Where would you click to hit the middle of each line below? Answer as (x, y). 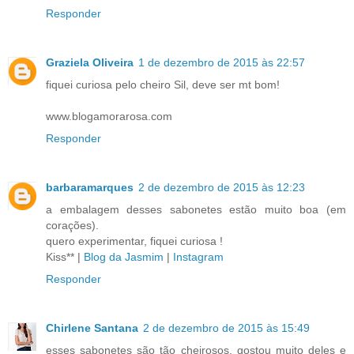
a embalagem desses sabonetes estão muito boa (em (196, 209)
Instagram (198, 256)
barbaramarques (90, 187)
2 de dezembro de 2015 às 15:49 (226, 328)
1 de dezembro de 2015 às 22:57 (222, 62)
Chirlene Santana (92, 328)
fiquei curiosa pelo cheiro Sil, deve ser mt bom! (163, 84)
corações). (72, 225)
